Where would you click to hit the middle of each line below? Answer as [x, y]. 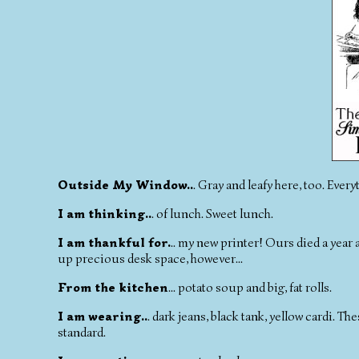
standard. [82, 332]
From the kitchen [113, 287]
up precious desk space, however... [150, 258]
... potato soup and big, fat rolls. [250, 287]
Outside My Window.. [125, 185]
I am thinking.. [105, 214]
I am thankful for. [114, 242]
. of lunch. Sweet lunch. [212, 214]
